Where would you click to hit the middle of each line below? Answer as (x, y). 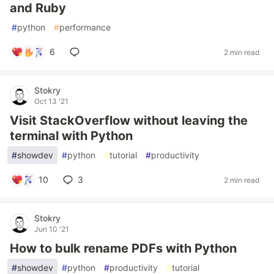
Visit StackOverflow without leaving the (129, 120)
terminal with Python (71, 136)
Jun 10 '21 (52, 229)
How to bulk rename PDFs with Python (123, 248)
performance (85, 27)
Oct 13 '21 (51, 101)
